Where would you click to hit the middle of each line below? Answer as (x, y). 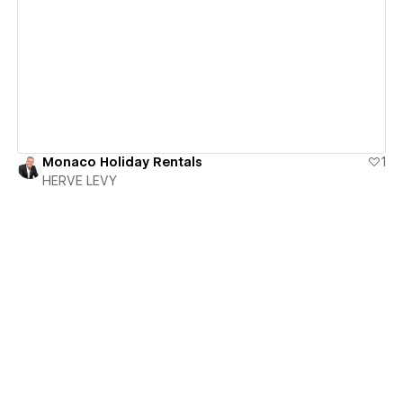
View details (194, 30)
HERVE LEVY (79, 180)
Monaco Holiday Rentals (122, 161)
